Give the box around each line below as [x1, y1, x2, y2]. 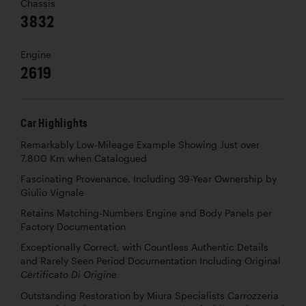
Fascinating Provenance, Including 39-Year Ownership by [20, 173, 277, 185]
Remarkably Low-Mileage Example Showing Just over [20, 139, 260, 151]
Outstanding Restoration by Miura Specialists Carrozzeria [20, 290, 279, 302]
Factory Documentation [20, 221, 126, 233]
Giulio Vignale [20, 187, 84, 199]
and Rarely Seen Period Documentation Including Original [20, 255, 281, 267]
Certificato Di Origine [20, 270, 117, 281]
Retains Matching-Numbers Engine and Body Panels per [20, 208, 272, 219]
